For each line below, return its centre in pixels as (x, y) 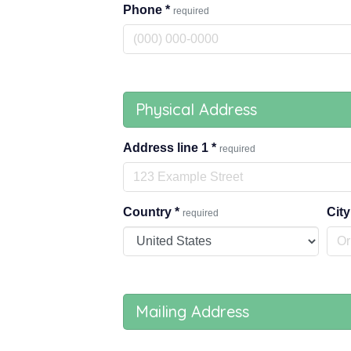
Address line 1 (167, 147)
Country (149, 212)
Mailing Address (192, 311)
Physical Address (196, 109)
